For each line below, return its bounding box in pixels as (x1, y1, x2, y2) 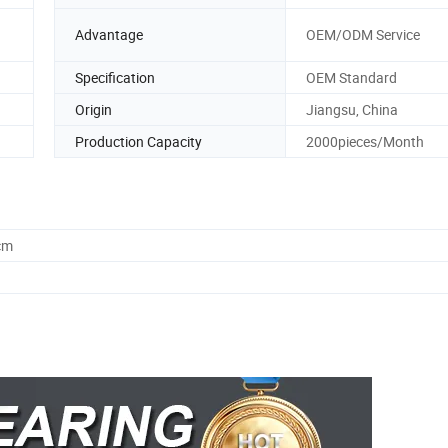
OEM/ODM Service (306, 25, 420, 45)
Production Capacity (75, 131, 202, 151)
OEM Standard (306, 67, 397, 87)
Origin (75, 99, 112, 119)
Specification (75, 67, 155, 87)
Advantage (75, 25, 143, 45)
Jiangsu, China (306, 99, 398, 119)
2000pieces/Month (306, 131, 424, 151)
